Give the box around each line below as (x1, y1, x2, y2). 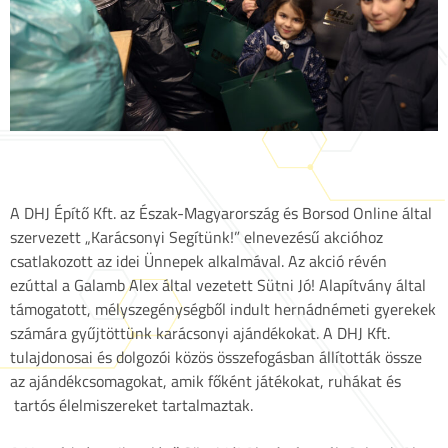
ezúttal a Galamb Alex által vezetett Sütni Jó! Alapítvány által (10, 273, 426, 298)
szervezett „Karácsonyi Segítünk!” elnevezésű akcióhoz (10, 225, 383, 250)
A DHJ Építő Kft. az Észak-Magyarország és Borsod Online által (10, 201, 432, 226)
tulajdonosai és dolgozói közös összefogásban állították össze (10, 345, 422, 370)
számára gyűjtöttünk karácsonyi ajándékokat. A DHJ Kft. (10, 321, 390, 346)
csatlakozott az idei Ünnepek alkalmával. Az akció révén (10, 249, 387, 274)
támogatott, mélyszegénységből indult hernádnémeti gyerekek (10, 297, 436, 322)
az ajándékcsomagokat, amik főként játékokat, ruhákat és (10, 369, 401, 394)
